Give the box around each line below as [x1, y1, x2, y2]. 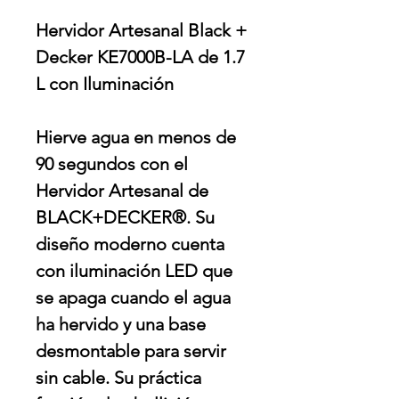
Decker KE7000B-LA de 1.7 [36, 46, 245, 69]
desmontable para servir [36, 340, 226, 362]
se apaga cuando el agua [36, 287, 231, 309]
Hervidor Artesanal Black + [36, 20, 247, 42]
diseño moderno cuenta [36, 233, 224, 256]
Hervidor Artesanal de [36, 180, 208, 202]
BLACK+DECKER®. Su [36, 207, 215, 229]
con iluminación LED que [36, 260, 232, 282]
